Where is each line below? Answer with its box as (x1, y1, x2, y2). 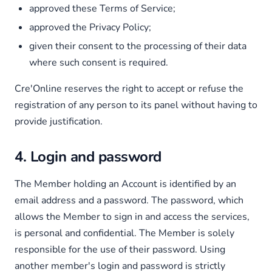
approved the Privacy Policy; (29, 21, 151, 34)
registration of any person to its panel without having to (15, 98, 257, 112)
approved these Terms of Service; (29, 2, 175, 15)
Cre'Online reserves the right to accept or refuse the (15, 82, 243, 95)
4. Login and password (15, 147, 161, 166)
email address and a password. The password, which (15, 194, 243, 207)
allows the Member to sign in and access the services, (15, 210, 250, 223)
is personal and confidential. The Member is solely (15, 226, 234, 240)
